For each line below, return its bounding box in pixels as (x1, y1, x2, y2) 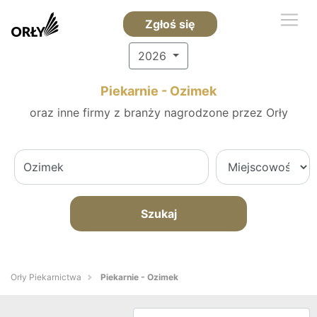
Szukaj (140, 207, 177, 221)
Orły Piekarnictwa (11, 272, 81, 282)
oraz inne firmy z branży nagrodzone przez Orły (29, 105, 288, 120)
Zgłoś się (144, 17, 195, 31)
